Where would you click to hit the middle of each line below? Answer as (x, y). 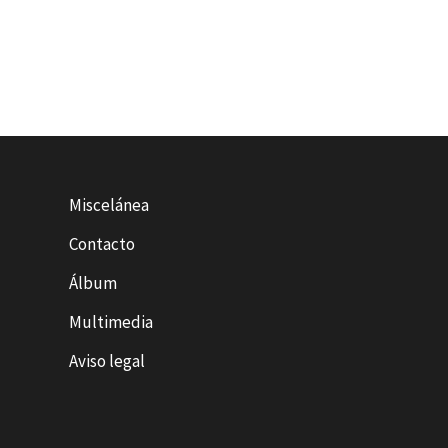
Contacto (101, 243)
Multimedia (110, 321)
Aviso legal (106, 360)
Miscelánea (108, 204)
